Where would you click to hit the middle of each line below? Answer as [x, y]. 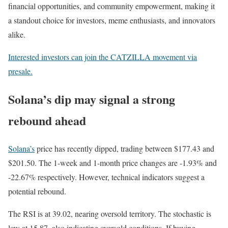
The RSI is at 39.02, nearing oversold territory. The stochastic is [110, 214]
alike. [17, 35]
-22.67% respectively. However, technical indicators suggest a [106, 177]
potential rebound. [38, 191]
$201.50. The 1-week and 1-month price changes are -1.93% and [112, 163]
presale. [20, 71]
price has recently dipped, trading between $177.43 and [124, 149]
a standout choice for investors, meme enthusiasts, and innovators [112, 20]
